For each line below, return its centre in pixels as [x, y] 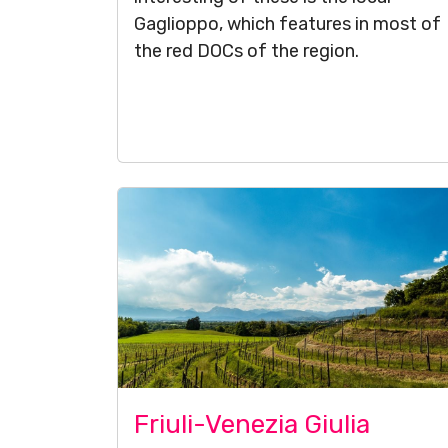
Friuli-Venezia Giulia [252, 424]
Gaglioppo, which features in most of [287, 24]
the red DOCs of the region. [246, 51]
